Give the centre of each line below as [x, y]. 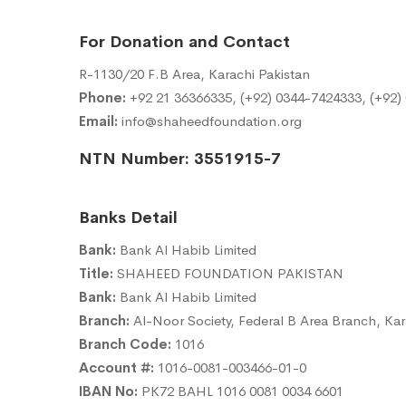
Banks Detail [128, 218]
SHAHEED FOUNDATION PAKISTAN [228, 274]
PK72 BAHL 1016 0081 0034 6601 [241, 391]
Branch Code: [125, 344]
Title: [96, 274]
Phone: [102, 98]
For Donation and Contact [184, 42]
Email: [98, 121]
